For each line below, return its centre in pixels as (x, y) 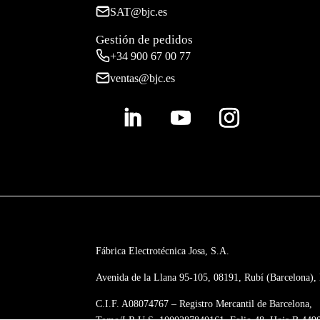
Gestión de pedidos (145, 39)
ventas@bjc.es (143, 78)
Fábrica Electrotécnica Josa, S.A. (163, 251)
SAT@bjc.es (139, 11)
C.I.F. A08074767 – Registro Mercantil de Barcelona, (204, 304)
